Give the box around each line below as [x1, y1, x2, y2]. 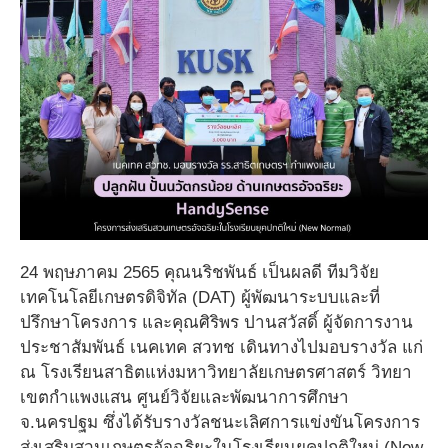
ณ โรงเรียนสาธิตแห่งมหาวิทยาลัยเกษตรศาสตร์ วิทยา [20, 363, 412, 383]
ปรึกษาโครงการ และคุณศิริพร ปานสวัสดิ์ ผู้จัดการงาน [20, 313, 413, 333]
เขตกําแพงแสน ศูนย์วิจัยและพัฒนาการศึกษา [20, 388, 349, 408]
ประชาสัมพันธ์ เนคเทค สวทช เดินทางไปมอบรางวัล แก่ [20, 338, 423, 358]
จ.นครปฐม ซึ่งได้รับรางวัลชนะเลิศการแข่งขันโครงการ [20, 413, 420, 433]
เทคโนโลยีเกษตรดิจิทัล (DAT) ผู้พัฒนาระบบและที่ [20, 288, 380, 308]
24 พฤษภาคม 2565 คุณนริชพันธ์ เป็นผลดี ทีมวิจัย [20, 263, 379, 283]
